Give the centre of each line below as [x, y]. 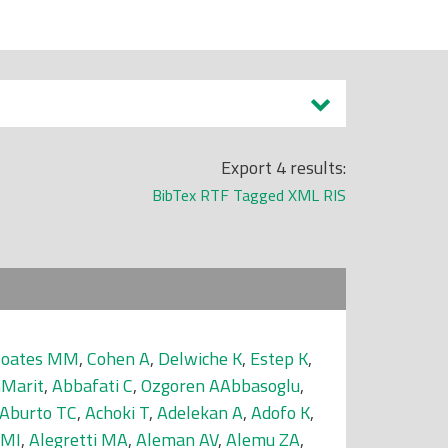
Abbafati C [92, 385]
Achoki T [117, 412]
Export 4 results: [283, 167]
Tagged [258, 195]
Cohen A [118, 358]
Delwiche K [200, 358]
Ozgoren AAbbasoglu [220, 385]
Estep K [279, 358]
